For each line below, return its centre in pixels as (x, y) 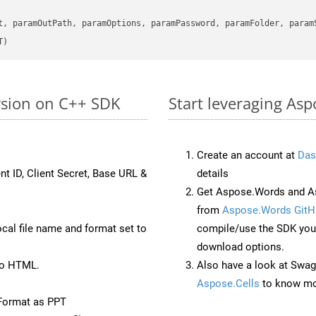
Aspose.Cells (228, 283)
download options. (241, 247)
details (213, 173)
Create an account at (247, 155)
